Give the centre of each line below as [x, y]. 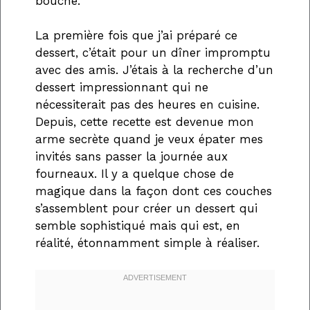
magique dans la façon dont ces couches [154, 191]
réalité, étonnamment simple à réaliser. [147, 243]
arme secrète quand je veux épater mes [149, 139]
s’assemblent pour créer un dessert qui [146, 209]
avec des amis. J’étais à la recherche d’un [154, 70]
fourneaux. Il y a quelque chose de [135, 174]
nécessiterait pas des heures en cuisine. [147, 105]
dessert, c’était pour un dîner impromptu [153, 53]
